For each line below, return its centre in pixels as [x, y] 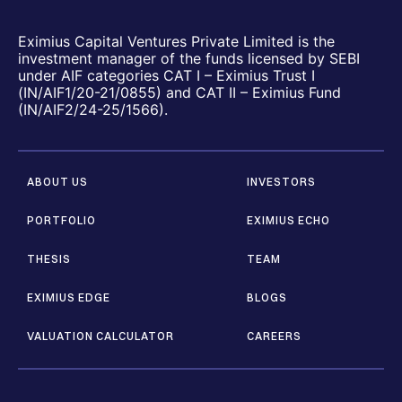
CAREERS [274, 336]
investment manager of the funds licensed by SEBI [189, 58]
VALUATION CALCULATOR [100, 336]
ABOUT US [57, 181]
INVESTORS [281, 181]
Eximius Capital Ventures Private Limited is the [176, 41]
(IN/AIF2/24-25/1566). [93, 109]
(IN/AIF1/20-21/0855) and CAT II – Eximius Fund [179, 92]
